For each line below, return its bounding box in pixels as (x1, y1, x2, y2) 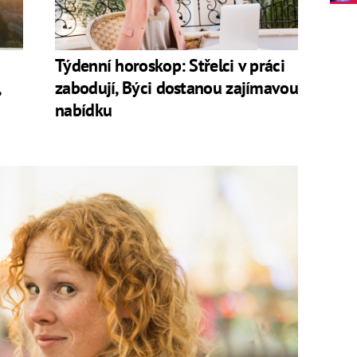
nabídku (55, 99, 112, 122)
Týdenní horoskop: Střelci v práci (55, 54, 284, 77)
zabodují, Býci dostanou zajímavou (55, 76, 298, 100)
